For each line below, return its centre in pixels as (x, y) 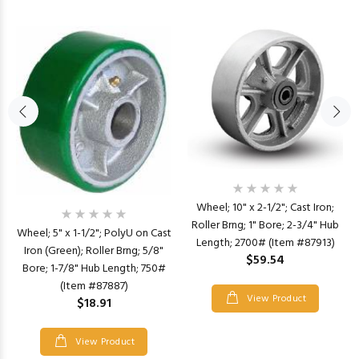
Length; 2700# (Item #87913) (265, 244)
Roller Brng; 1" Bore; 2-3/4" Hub (265, 226)
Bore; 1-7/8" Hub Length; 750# (94, 269)
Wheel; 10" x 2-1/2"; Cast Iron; (265, 208)
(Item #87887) (94, 287)
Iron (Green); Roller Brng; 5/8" (94, 252)
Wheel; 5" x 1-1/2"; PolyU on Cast (94, 234)
